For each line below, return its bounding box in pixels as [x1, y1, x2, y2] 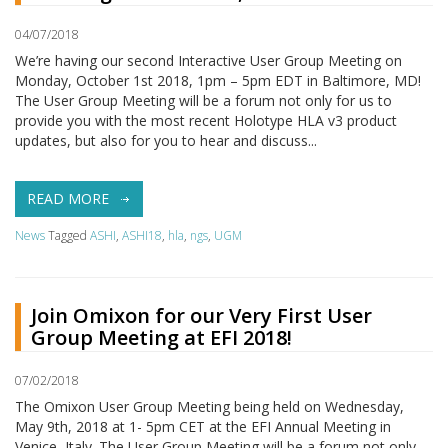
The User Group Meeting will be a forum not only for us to [15, 90, 392, 110]
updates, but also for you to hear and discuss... [15, 130, 317, 150]
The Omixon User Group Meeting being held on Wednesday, [15, 396, 404, 416]
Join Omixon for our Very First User [31, 301, 372, 329]
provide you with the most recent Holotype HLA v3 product [15, 110, 397, 130]
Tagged [48, 226, 90, 244]
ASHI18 [122, 226, 162, 244]
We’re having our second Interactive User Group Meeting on [15, 50, 402, 70]
